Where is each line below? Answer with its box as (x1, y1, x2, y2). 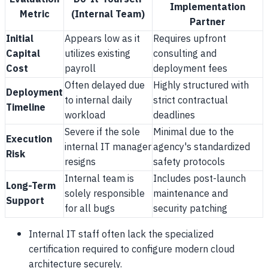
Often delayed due (65, 78, 145, 95)
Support (6, 193, 44, 210)
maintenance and (153, 186, 228, 203)
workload (65, 108, 105, 124)
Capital (6, 46, 40, 63)
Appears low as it (65, 31, 140, 48)
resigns (65, 154, 96, 171)
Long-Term (6, 178, 56, 195)
